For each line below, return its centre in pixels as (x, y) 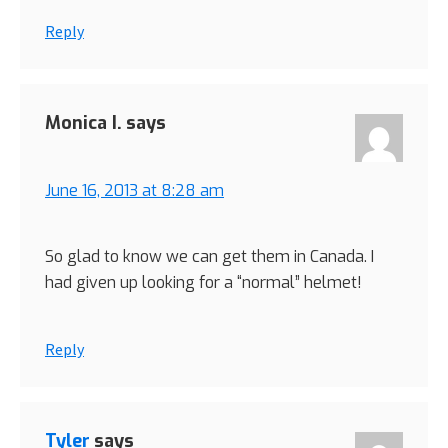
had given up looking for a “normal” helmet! (203, 283)
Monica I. (83, 123)
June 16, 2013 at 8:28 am (134, 191)
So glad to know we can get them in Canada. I (209, 257)
